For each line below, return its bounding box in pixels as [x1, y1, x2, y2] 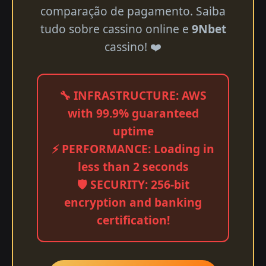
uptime [112, 123, 154, 139]
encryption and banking [64, 194, 202, 210]
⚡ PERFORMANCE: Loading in [52, 141, 214, 157]
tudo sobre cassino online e [40, 21, 192, 37]
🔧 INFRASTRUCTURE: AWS [59, 87, 207, 103]
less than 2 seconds [77, 159, 189, 175]
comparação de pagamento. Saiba [40, 3, 226, 19]
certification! [96, 212, 170, 228]
